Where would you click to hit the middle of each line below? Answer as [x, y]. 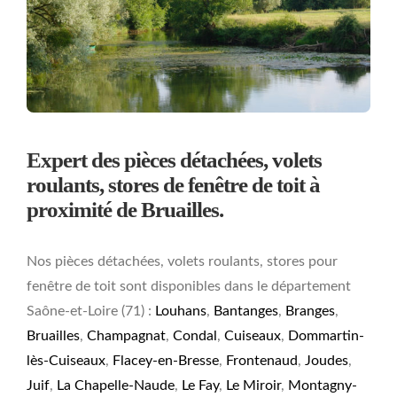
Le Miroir [253, 385]
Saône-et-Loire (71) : [90, 311]
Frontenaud [261, 360]
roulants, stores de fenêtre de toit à [173, 184]
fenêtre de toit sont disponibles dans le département [188, 286]
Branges [310, 311]
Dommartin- [326, 335]
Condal [195, 335]
